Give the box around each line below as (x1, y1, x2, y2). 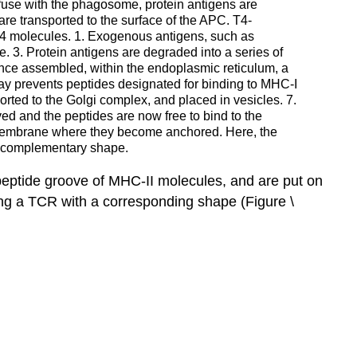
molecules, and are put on (154, 172, 323, 189)
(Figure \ (241, 193, 294, 210)
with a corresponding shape (57, 193, 241, 210)
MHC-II (108, 172, 154, 189)
